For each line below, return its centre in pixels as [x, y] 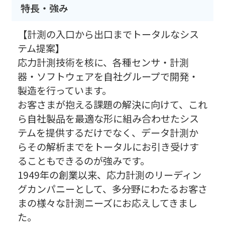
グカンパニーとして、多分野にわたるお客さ [112, 189]
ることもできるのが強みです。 [83, 160]
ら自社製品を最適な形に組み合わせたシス [108, 118]
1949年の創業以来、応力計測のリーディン [109, 175]
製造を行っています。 [64, 90]
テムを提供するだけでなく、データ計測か [108, 132]
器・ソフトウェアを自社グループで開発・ [108, 76]
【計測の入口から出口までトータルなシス [108, 34]
